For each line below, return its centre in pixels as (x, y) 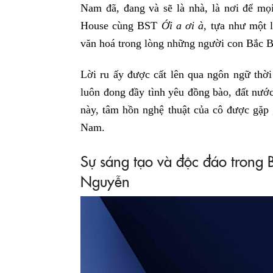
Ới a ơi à (183, 25)
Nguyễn (105, 180)
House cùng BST (121, 25)
